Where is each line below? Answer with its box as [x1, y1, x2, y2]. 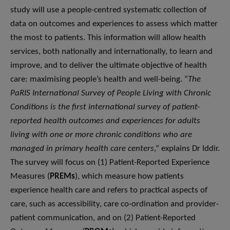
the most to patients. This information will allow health [10, 33, 206, 43]
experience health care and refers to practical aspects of [10, 186, 207, 195]
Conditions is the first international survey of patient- [10, 103, 200, 112]
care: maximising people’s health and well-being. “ [10, 75, 188, 84]
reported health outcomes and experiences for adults [10, 117, 200, 126]
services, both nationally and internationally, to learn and [10, 47, 213, 56]
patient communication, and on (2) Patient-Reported [10, 214, 196, 223]
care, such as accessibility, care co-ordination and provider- [10, 200, 219, 209]
